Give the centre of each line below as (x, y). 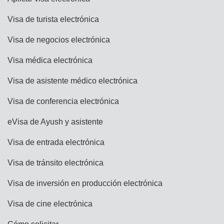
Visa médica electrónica (50, 60)
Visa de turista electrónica (53, 19)
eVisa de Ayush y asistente (55, 122)
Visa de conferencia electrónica (63, 101)
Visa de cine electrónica (50, 204)
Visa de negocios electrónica (59, 40)
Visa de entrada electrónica (56, 142)
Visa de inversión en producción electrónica (85, 183)
